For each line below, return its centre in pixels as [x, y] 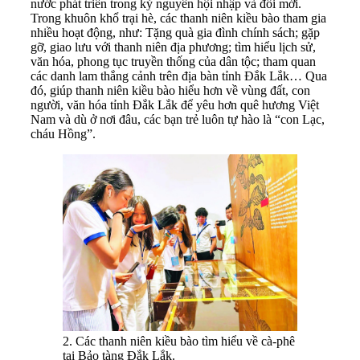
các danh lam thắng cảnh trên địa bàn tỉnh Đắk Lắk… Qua [179, 76]
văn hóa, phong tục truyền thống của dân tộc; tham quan [173, 61]
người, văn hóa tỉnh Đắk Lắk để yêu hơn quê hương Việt [175, 104]
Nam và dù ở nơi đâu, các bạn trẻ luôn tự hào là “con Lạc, [178, 119]
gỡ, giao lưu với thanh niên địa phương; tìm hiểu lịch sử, [173, 47]
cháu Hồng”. [63, 133]
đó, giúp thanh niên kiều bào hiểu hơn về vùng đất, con [170, 90]
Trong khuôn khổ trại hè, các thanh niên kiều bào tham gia [178, 18]
